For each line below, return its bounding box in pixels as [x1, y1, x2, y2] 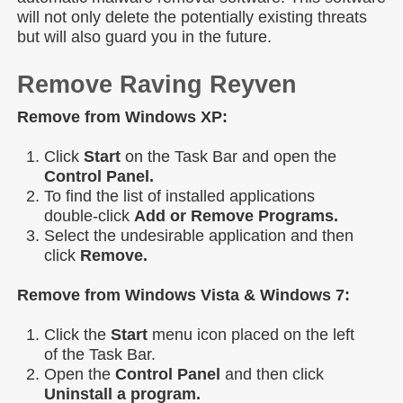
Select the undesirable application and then [44, 226, 354, 245]
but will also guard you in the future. [17, 27, 272, 46]
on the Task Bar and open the [121, 147, 336, 166]
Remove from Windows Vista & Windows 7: [17, 285, 350, 304]
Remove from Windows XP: [17, 107, 228, 126]
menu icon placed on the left [148, 325, 354, 344]
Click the [44, 325, 111, 344]
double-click [44, 206, 134, 225]
